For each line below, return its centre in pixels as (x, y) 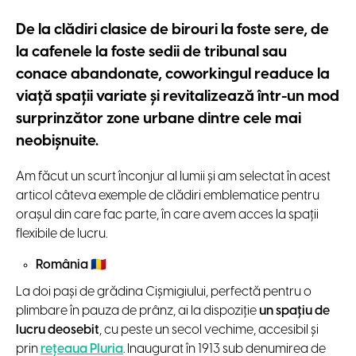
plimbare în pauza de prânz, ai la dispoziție (137, 311)
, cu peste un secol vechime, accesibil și (209, 330)
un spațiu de (294, 311)
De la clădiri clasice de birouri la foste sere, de (172, 31)
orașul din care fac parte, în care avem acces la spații (167, 215)
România (62, 265)
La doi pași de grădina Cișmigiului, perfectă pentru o (164, 292)
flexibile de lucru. (62, 234)
